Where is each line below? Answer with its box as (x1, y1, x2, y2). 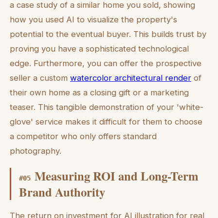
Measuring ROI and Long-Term (35, 167, 199, 185)
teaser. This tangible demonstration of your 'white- (10, 102, 203, 112)
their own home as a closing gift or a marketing (10, 87, 189, 97)
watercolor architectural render (70, 73, 191, 83)
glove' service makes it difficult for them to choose (10, 116, 202, 127)
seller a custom (10, 73, 70, 83)
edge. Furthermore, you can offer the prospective (10, 58, 201, 68)
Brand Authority (19, 183, 105, 201)
